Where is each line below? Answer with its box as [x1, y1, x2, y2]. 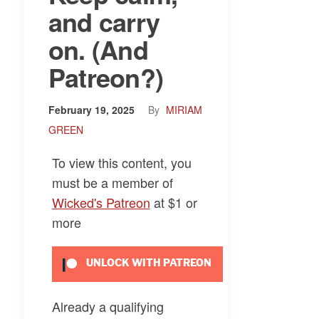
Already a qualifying [51, 297, 164, 315]
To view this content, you [51, 153, 192, 172]
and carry [48, 3, 160, 40]
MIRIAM [165, 103, 202, 117]
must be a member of [51, 173, 173, 192]
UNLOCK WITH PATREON [84, 257, 212, 269]
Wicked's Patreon [51, 193, 150, 211]
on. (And [48, 31, 149, 68]
